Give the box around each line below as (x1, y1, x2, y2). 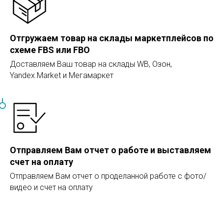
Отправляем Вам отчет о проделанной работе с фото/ (10, 171, 206, 181)
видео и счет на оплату (10, 183, 93, 192)
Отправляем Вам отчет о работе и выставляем (10, 145, 211, 156)
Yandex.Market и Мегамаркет (10, 71, 113, 81)
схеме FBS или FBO (10, 45, 90, 55)
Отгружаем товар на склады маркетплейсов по (10, 33, 214, 44)
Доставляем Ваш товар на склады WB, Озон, (10, 59, 172, 69)
